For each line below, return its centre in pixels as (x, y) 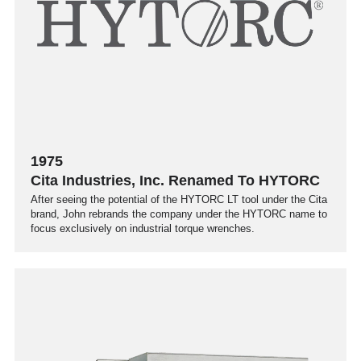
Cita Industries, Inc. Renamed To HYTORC (175, 180)
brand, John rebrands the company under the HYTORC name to (179, 214)
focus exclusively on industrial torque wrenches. (143, 228)
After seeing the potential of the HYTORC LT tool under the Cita (179, 199)
